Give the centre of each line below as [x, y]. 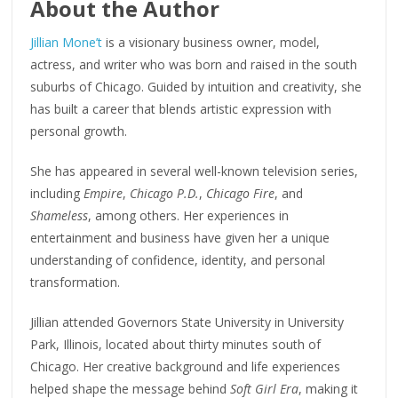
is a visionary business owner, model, [211, 42]
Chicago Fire [241, 193]
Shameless [60, 215]
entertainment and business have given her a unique [180, 237]
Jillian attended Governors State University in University [187, 322]
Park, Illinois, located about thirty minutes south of [176, 344]
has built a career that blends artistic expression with [181, 108]
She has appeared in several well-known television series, [195, 171]
